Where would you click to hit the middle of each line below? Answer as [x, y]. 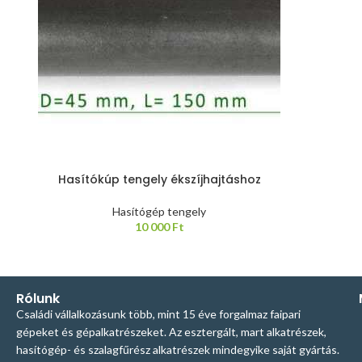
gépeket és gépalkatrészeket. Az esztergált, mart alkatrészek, [171, 332]
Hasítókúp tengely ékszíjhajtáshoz [159, 179]
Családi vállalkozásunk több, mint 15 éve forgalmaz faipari [158, 314]
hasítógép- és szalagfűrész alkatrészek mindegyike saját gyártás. [178, 349]
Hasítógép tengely [159, 211]
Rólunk [38, 299]
